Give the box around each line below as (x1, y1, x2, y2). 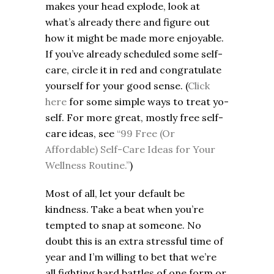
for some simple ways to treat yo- (67, 95, 229, 108)
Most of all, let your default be (45, 187, 185, 200)
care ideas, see (45, 127, 117, 140)
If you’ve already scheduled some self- (45, 48, 223, 61)
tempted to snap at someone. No (45, 219, 201, 232)
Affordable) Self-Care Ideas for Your (45, 143, 215, 156)
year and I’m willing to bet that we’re (45, 251, 217, 264)
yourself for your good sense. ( (45, 80, 188, 92)
